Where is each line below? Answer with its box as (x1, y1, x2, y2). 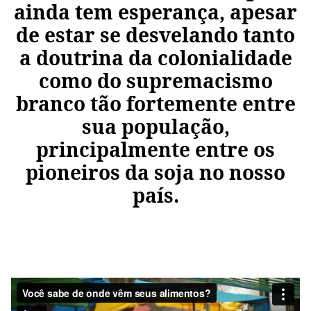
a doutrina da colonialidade (19, 44, 292, 71)
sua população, (81, 112, 230, 140)
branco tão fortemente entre (15, 90, 296, 117)
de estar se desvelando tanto (16, 21, 295, 48)
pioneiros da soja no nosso (26, 158, 285, 185)
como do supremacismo (38, 67, 273, 94)
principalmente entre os (36, 135, 275, 162)
